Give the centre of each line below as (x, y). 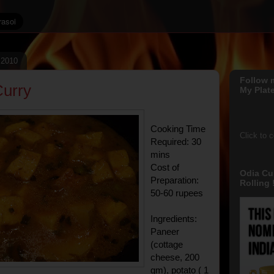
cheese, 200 (175, 257)
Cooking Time (178, 129)
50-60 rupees (177, 193)
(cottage (167, 244)
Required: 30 (176, 142)
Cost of (165, 167)
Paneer (165, 231)
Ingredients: (174, 219)
